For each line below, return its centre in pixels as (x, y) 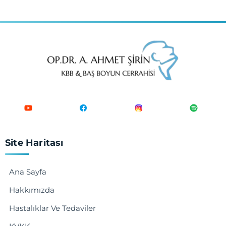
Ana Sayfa (28, 172)
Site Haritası (34, 143)
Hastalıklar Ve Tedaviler (52, 208)
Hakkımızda (32, 190)
